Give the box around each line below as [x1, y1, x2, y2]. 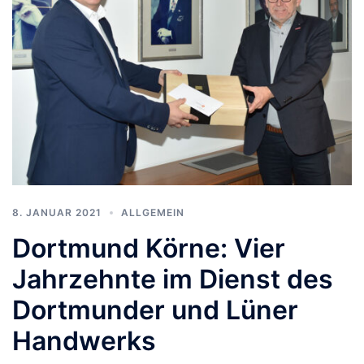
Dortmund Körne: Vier [12, 232, 285, 264]
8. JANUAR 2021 [12, 206, 102, 219]
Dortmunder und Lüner [12, 293, 298, 326]
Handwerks [12, 324, 156, 357]
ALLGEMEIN [121, 206, 184, 219]
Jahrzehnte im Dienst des [12, 262, 333, 295]
